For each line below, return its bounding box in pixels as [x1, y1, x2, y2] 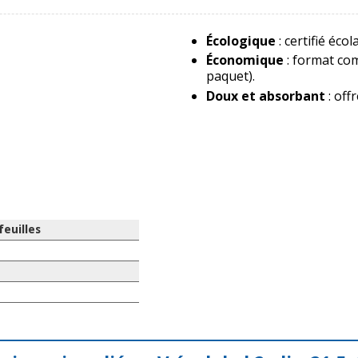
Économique [205, 51, 284, 70]
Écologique [205, 31, 276, 50]
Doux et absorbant [205, 87, 325, 105]
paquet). [205, 67, 255, 86]
